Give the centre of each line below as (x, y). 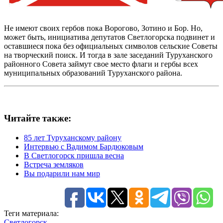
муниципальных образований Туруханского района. (93, 73)
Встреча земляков (54, 164)
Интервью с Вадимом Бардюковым (84, 146)
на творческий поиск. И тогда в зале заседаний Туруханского (108, 55)
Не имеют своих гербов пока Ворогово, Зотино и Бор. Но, (103, 28)
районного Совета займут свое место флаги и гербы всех (101, 64)
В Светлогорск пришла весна (74, 155)
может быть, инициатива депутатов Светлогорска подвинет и (110, 37)
